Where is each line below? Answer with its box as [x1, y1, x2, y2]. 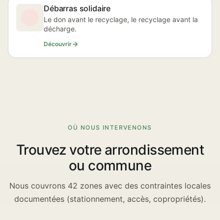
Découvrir [44, 40, 72, 48]
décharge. [44, 25, 77, 33]
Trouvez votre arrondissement [16, 141, 204, 158]
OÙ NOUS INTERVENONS [68, 124, 152, 131]
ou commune [68, 157, 152, 174]
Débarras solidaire [44, 3, 111, 13]
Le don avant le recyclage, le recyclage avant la [44, 15, 198, 24]
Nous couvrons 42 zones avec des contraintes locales [9, 181, 211, 191]
